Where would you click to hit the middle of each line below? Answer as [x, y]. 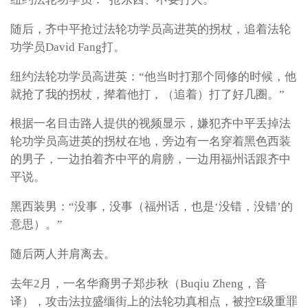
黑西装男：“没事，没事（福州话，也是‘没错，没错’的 [152, 207]
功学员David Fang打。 [68, 47]
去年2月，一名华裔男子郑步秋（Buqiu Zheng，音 [139, 283]
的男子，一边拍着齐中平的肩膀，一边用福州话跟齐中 [151, 159]
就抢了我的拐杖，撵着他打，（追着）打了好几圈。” [147, 94]
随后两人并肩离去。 [63, 254]
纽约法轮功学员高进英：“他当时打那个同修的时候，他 [153, 76]
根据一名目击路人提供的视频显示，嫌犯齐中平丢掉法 [151, 124]
